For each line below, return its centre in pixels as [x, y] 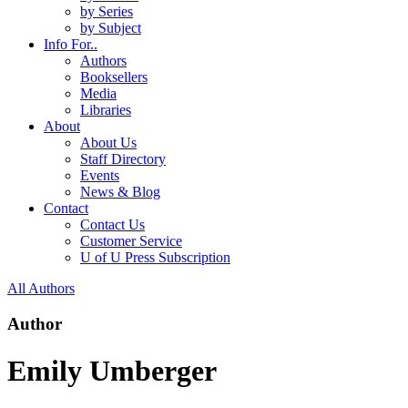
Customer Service [131, 241]
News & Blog [120, 192]
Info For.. [71, 45]
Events [100, 176]
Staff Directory [123, 159]
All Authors [41, 289]
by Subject [111, 28]
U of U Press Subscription [155, 258]
